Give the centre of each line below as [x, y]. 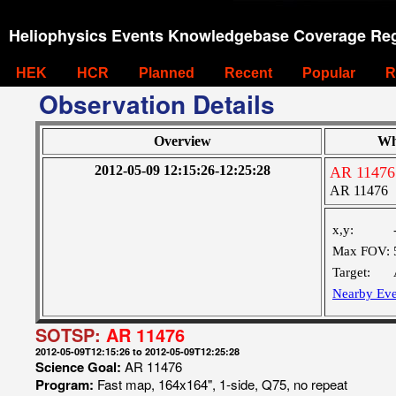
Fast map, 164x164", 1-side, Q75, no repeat [222, 384]
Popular [329, 73]
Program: [66, 385]
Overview [182, 141]
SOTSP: [71, 335]
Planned [167, 73]
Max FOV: [361, 251]
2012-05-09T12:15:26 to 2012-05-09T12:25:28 [137, 351]
